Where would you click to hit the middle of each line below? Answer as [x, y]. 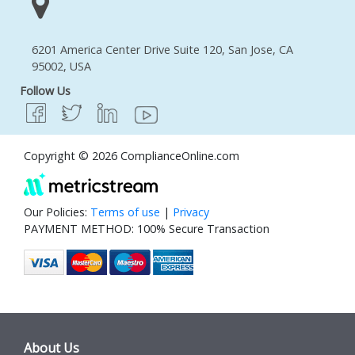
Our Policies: [57, 212]
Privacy [191, 212]
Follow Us [45, 91]
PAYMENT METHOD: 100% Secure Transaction [147, 229]
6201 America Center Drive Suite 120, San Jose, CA [162, 50]
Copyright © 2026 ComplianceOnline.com [132, 156]
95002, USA [61, 67]
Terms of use [125, 212]
